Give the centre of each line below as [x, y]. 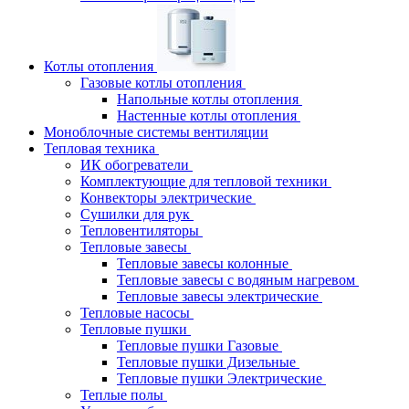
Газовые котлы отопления [163, 83]
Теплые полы [124, 395]
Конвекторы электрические [168, 198]
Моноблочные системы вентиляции [156, 132]
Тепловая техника [101, 148]
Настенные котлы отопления [209, 115]
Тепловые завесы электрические [220, 296]
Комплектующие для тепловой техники [206, 181]
